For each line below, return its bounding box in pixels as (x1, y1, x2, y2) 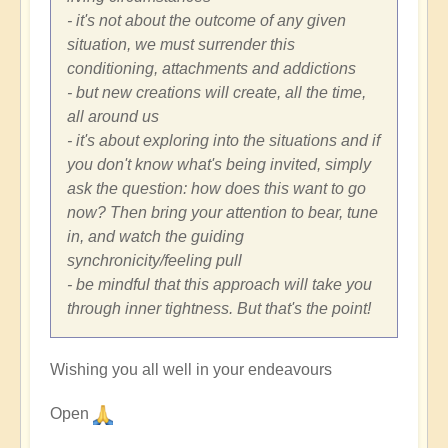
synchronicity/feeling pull (67, 251, 242, 269)
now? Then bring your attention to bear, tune (67, 203, 378, 221)
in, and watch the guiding (67, 227, 244, 245)
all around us (67, 107, 159, 125)
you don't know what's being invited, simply (67, 155, 371, 173)
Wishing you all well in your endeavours (50, 360, 332, 378)
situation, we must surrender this (67, 35, 295, 53)
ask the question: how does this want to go (67, 179, 366, 197)
